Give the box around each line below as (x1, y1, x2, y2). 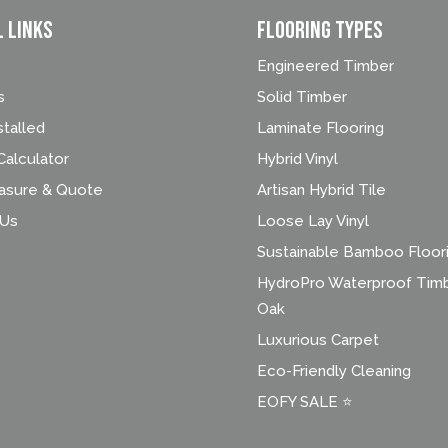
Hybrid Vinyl (257, 150, 339, 169)
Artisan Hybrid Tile (257, 181, 387, 200)
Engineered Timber (257, 57, 395, 76)
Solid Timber (257, 88, 348, 107)
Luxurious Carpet (257, 331, 380, 350)
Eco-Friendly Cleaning (257, 362, 412, 381)
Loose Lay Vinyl (257, 212, 370, 231)
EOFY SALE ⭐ (257, 393, 354, 412)
